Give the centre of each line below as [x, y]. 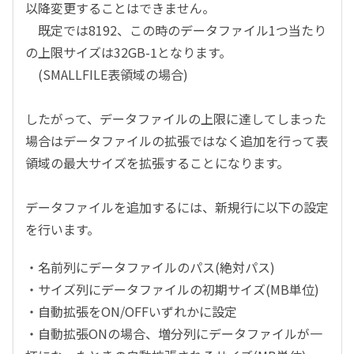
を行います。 [62, 230]
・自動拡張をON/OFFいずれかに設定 [131, 312]
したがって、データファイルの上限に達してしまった [176, 119]
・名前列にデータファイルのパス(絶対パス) [150, 267]
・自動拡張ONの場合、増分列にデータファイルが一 [174, 334]
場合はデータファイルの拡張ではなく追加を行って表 [177, 141]
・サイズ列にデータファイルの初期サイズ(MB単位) [172, 290]
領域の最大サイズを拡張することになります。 [157, 163]
